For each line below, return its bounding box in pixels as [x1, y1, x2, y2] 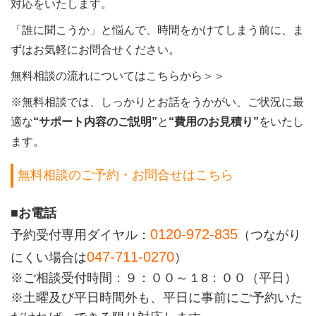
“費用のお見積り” [168, 115, 259, 128]
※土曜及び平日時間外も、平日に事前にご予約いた [10, 291, 303, 305]
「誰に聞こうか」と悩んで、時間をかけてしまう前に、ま [10, 23, 304, 36]
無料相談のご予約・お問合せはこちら [18, 168, 234, 183]
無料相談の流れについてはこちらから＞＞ [10, 69, 225, 82]
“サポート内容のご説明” [32, 115, 157, 128]
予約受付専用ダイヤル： [10, 228, 150, 243]
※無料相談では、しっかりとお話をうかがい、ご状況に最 [10, 95, 304, 108]
